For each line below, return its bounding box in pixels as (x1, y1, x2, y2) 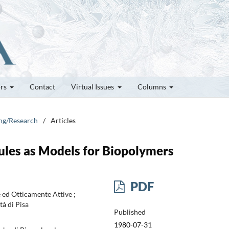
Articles (51, 116, 76, 125)
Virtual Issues (71, 82, 116, 91)
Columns (137, 82, 168, 91)
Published (113, 207, 146, 216)
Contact (30, 82, 55, 91)
